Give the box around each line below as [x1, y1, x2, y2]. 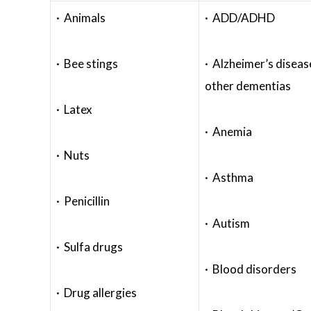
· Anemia [205, 124, 252, 139]
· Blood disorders [205, 262, 296, 276]
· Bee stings [56, 56, 118, 71]
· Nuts [56, 148, 90, 162]
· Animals [56, 10, 106, 25]
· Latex [56, 102, 92, 117]
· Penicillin [56, 194, 110, 208]
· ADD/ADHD [205, 10, 275, 25]
